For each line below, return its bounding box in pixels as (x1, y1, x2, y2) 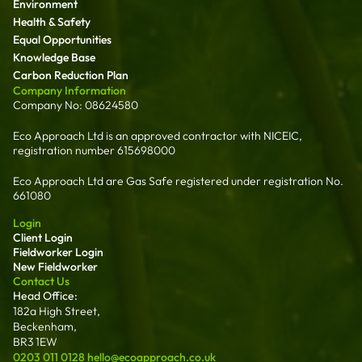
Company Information (13, 82, 126, 98)
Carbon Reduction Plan (13, 67, 128, 82)
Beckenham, (13, 318, 77, 334)
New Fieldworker (13, 259, 98, 274)
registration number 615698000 (13, 142, 175, 158)
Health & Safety (13, 14, 90, 29)
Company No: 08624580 (13, 97, 138, 112)
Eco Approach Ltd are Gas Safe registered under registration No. (13, 173, 343, 188)
